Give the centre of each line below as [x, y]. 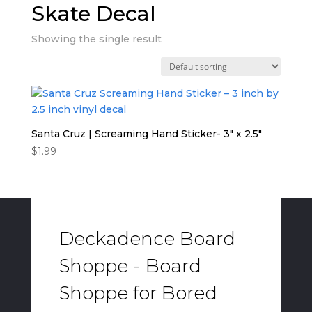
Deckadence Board [147, 239]
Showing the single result [96, 39]
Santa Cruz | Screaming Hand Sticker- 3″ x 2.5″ [146, 133]
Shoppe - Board [130, 266]
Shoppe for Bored [138, 294]
